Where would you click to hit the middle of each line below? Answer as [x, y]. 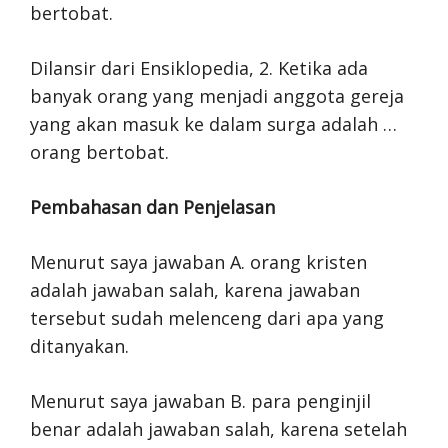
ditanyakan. [79, 346]
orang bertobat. [99, 152]
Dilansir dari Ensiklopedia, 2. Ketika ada [199, 68]
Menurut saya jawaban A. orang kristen [198, 262]
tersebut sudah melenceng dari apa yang [207, 318]
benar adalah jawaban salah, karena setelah [218, 429]
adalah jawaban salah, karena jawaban [195, 290]
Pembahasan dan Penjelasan [152, 207]
